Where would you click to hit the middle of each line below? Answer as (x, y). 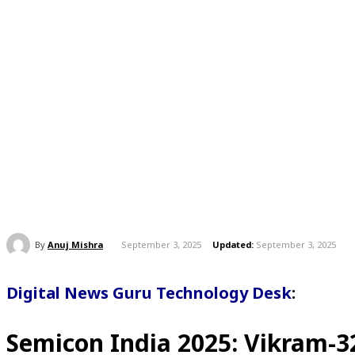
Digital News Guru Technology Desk (149, 293)
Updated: (233, 245)
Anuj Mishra (75, 244)
